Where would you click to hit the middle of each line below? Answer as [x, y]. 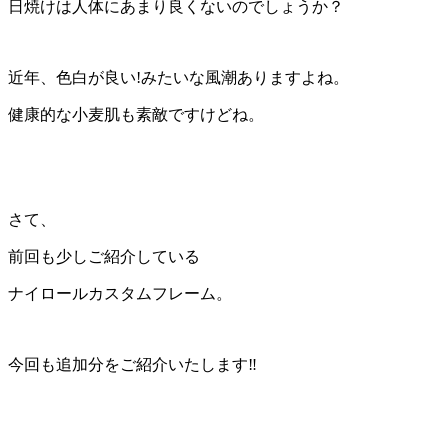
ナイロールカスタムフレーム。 [120, 293]
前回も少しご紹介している [104, 256]
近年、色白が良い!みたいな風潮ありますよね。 [178, 77]
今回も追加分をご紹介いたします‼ [132, 364]
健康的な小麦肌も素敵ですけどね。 [136, 114]
